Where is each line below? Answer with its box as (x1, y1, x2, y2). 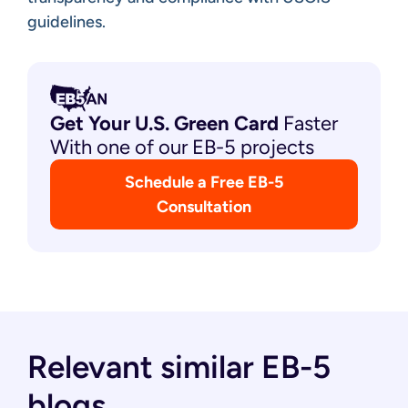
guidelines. (27, 11, 106, 32)
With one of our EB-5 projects (50, 134, 314, 159)
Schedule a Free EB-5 (125, 171, 283, 192)
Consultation (157, 196, 251, 217)
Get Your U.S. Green (50, 110, 234, 136)
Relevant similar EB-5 (27, 347, 331, 386)
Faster (279, 110, 338, 136)
